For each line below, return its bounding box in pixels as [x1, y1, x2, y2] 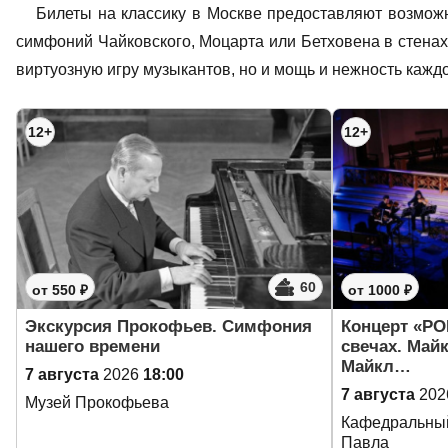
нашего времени [25, 337, 160, 356]
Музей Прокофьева [25, 394, 169, 411]
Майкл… [341, 357, 411, 376]
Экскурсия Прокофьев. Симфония [25, 317, 312, 336]
